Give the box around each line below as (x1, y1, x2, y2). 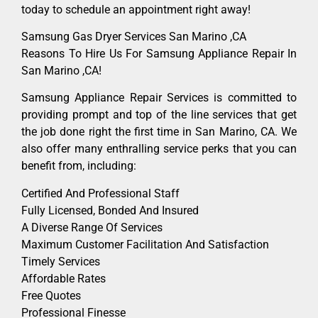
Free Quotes (21, 288, 81, 302)
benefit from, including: (21, 159, 136, 173)
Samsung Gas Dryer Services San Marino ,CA (21, 30, 246, 44)
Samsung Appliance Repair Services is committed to (21, 91, 297, 105)
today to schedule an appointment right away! (21, 2, 251, 16)
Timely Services (21, 254, 100, 268)
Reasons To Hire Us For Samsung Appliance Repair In (21, 47, 297, 61)
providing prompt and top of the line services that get (21, 108, 297, 122)
